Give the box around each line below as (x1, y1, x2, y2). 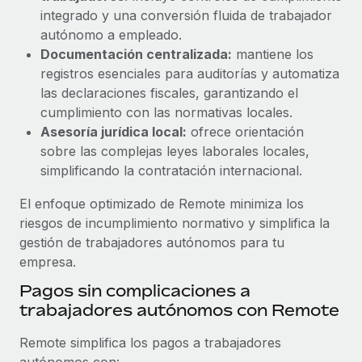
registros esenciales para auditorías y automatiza (40, 65, 339, 82)
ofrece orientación (187, 123, 304, 140)
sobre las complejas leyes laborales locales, (40, 142, 309, 159)
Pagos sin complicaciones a (19, 280, 250, 301)
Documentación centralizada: (40, 45, 232, 62)
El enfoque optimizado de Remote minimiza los (19, 195, 304, 212)
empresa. (19, 253, 76, 270)
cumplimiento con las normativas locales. (40, 103, 293, 120)
